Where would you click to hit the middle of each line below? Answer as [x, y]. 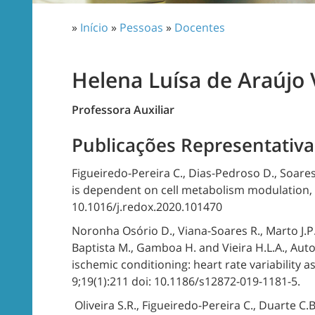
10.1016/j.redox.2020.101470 [147, 207]
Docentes [200, 27]
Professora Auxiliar [123, 110]
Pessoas [141, 27]
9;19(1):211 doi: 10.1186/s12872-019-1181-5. [186, 281]
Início [94, 27]
